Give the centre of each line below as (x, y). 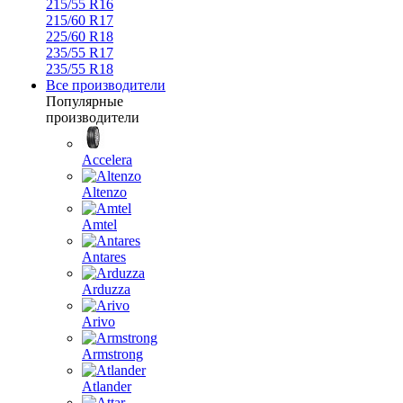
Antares (104, 257)
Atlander (107, 386)
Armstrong (112, 354)
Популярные (85, 101)
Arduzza (106, 289)
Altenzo (104, 192)
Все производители (106, 85)
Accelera (107, 160)
